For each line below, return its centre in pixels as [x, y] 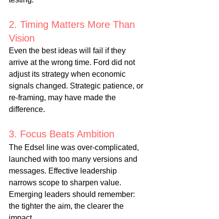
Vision [22, 38]
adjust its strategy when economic [68, 74]
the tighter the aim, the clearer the [67, 206]
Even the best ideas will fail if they [68, 51]
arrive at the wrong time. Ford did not [73, 63]
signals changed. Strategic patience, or [77, 86]
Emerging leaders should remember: [73, 195]
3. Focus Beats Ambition [62, 134]
